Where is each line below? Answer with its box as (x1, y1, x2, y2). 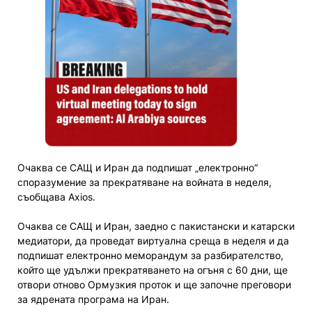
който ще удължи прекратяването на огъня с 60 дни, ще (17, 263, 288, 276)
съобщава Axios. (17, 190, 95, 203)
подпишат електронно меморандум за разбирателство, (17, 249, 283, 261)
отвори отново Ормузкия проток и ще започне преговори (17, 278, 291, 290)
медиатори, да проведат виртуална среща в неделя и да (17, 234, 289, 247)
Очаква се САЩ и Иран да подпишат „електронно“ (17, 161, 258, 173)
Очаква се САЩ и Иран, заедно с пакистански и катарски (17, 219, 295, 232)
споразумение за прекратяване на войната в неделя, (17, 175, 272, 188)
